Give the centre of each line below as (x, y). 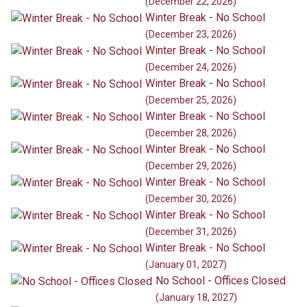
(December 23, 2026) (191, 35)
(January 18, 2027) (196, 298)
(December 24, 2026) (191, 67)
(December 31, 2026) (191, 232)
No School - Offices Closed (221, 281)
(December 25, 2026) (191, 100)
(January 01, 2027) (186, 265)
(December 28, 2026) (191, 133)
